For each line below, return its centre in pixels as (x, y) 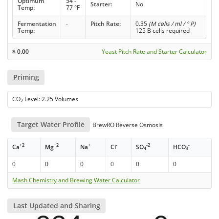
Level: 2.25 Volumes (51, 99)
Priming (26, 77)
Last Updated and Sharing (56, 205)
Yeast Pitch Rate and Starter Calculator (154, 52)
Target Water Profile (51, 124)
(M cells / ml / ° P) (172, 24)
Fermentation (37, 24)
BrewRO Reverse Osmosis (127, 125)
